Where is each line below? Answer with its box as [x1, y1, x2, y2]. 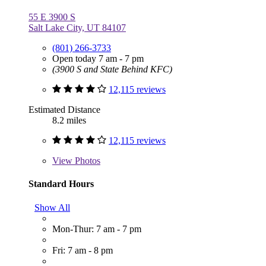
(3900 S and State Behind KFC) [52, 64, 172, 75]
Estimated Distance [28, 104, 100, 115]
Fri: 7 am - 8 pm [52, 245, 113, 255]
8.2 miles [52, 115, 86, 126]
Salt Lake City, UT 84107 [28, 23, 126, 33]
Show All [34, 202, 70, 213]
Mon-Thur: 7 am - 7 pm [52, 223, 141, 234]
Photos [72, 156, 100, 166]
